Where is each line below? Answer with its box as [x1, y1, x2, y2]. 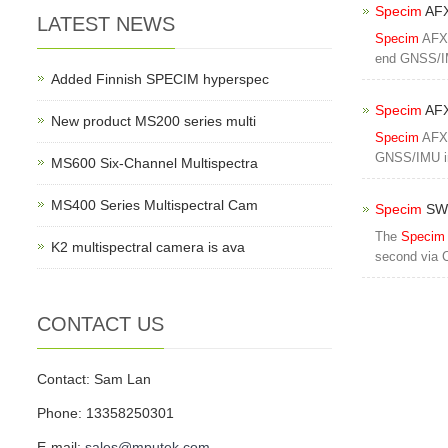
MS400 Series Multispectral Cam [51, 197, 258, 213]
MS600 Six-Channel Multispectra [51, 155, 258, 171]
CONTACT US [37, 313, 164, 335]
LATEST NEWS [37, 13, 175, 35]
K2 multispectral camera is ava [51, 239, 245, 255]
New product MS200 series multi [51, 113, 256, 129]
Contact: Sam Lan [37, 371, 151, 387]
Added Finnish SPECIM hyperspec [51, 71, 269, 87]
